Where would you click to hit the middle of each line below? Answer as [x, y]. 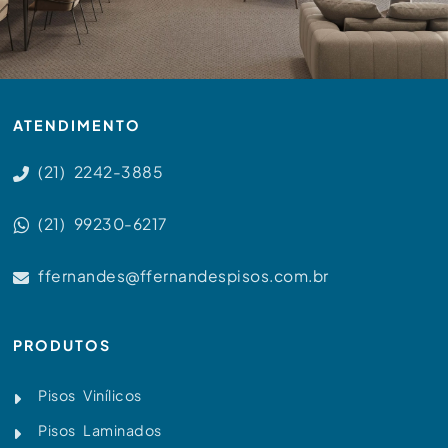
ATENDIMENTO [77, 125]
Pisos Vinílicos [90, 395]
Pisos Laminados [100, 430]
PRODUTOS [62, 345]
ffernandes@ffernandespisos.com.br [183, 276]
